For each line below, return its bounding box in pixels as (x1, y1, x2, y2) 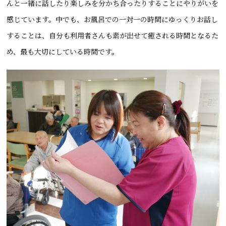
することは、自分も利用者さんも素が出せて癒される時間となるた (7, 30, 219, 41)
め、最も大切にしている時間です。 (7, 46, 119, 57)
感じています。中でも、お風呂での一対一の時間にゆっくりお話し (7, 14, 218, 25)
